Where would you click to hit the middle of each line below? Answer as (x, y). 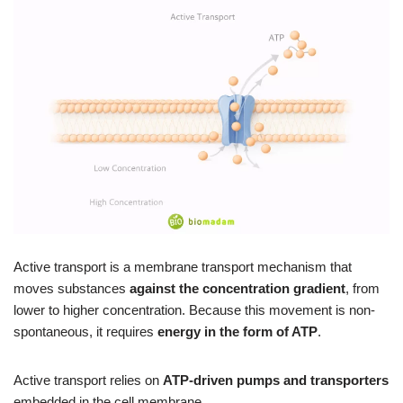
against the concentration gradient (237, 288)
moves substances (72, 288)
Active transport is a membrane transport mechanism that (183, 266)
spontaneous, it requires (85, 331)
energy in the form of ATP (237, 331)
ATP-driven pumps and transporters (276, 380)
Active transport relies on (88, 380)
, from (363, 288)
